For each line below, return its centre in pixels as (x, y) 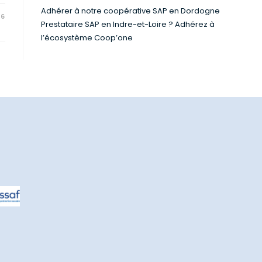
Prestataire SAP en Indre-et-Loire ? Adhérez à (128, 24)
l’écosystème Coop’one (87, 38)
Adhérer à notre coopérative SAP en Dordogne (130, 11)
